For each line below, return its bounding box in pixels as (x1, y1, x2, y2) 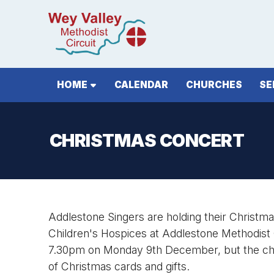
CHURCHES (185, 79, 242, 91)
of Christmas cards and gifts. (48, 260, 190, 273)
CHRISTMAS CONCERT (49, 130, 245, 151)
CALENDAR (114, 79, 168, 91)
